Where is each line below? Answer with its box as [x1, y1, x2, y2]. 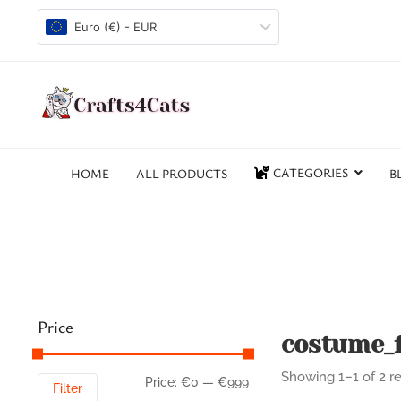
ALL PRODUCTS [136, 165, 227, 182]
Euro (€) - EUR [74, 20, 157, 34]
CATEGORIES [273, 164, 348, 181]
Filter [53, 381, 82, 396]
